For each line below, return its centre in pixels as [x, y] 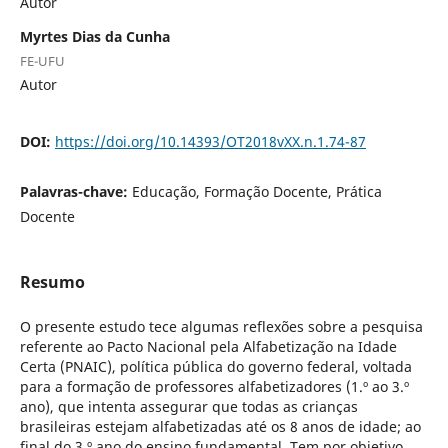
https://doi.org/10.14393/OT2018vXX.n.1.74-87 [210, 141]
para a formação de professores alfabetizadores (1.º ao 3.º [214, 386]
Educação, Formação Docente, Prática [256, 191]
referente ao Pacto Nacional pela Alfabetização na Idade [208, 346]
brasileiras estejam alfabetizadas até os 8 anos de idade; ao [220, 426]
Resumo [52, 281]
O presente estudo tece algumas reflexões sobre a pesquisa [221, 326]
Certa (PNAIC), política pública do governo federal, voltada [215, 366]
